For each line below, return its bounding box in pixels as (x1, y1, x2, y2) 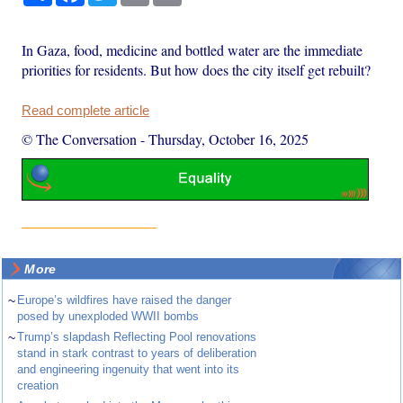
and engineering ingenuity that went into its (17, 363, 240, 377)
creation (17, 379, 59, 393)
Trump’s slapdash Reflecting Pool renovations (17, 330, 257, 345)
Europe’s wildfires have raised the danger (17, 293, 232, 308)
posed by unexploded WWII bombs (17, 309, 200, 324)
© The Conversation (22, 129, 138, 148)
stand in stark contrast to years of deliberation (17, 346, 257, 361)
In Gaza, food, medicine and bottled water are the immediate (22, 40, 363, 59)
